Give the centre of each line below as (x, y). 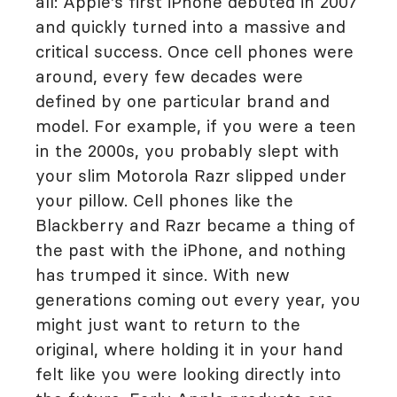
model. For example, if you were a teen (196, 126)
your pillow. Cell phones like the (164, 200)
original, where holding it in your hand (189, 349)
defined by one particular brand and (183, 101)
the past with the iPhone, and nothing (191, 250)
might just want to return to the (168, 324)
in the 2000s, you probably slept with (187, 151)
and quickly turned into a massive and (191, 27)
